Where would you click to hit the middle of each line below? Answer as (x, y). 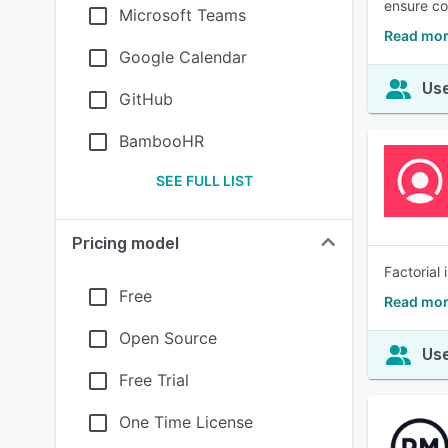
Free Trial (154, 380)
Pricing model (125, 243)
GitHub (146, 99)
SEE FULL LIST (204, 180)
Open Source (168, 338)
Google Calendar (183, 57)
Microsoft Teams (182, 15)
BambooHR (161, 141)
